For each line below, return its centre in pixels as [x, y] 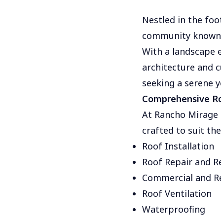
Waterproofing [174, 209]
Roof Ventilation [177, 193]
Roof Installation [178, 146]
